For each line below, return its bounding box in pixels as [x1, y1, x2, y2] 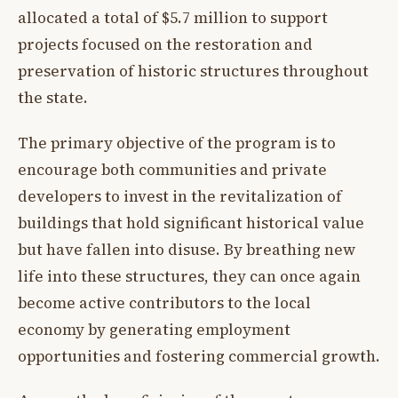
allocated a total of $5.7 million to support [18, 7, 328, 29]
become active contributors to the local [18, 291, 311, 314]
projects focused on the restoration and [18, 34, 313, 56]
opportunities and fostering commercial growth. [18, 345, 380, 367]
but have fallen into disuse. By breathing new [18, 238, 355, 260]
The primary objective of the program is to [18, 131, 336, 154]
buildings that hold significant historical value [18, 211, 364, 234]
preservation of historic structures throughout [18, 60, 369, 83]
